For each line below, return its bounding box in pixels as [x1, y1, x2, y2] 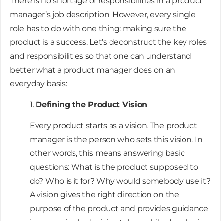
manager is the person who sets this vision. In [30, 134, 203, 144]
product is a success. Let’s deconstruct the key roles [10, 37, 207, 47]
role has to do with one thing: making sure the [10, 23, 186, 33]
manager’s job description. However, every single [10, 9, 196, 19]
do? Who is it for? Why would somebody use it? [30, 176, 211, 185]
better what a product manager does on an [10, 65, 176, 74]
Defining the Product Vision [36, 100, 147, 110]
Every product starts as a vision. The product [30, 120, 197, 130]
